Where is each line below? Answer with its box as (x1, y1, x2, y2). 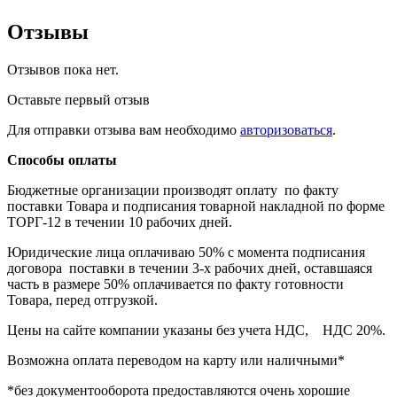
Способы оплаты (7, 152, 117, 168)
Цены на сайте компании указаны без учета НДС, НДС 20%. (7, 323, 385, 339)
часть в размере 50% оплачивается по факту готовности (7, 276, 344, 292)
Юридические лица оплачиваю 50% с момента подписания (7, 245, 365, 261)
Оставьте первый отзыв (7, 92, 150, 108)
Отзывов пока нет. (7, 62, 119, 78)
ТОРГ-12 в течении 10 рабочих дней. (7, 214, 232, 230)
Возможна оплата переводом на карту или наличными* (7, 353, 345, 369)
